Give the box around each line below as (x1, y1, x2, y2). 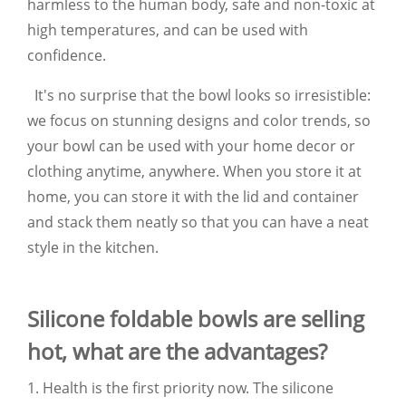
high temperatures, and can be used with (27, 19, 308, 40)
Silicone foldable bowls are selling (27, 303, 364, 333)
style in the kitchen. (27, 237, 159, 257)
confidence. (27, 44, 106, 65)
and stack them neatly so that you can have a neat (27, 211, 369, 232)
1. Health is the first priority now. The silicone (27, 377, 333, 398)
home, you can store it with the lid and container (27, 186, 359, 207)
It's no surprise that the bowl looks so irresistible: (27, 84, 371, 105)
